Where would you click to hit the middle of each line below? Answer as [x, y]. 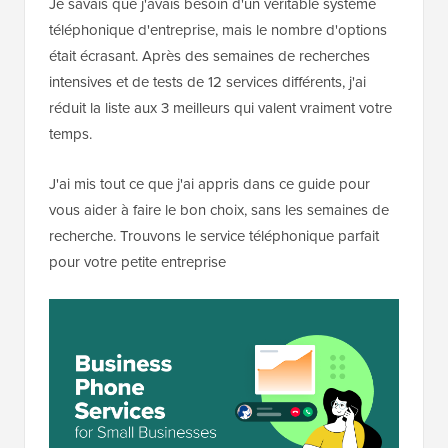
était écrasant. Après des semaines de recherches [209, 56]
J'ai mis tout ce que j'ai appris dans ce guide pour [209, 184]
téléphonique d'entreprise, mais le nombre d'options [218, 30]
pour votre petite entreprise [137, 262]
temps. [70, 134]
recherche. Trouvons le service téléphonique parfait [214, 236]
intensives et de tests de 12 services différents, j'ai [207, 82]
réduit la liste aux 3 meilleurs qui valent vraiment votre [220, 108]
